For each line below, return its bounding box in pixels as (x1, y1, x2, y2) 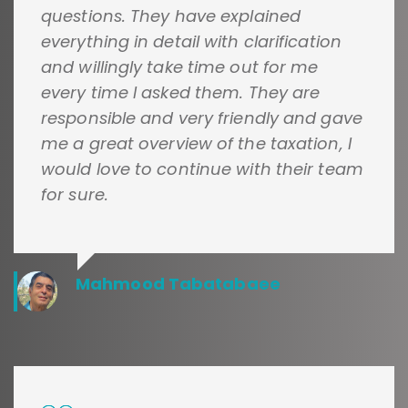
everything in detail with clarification (41, 30, 342, 54)
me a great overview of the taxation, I (41, 132, 352, 156)
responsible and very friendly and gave (41, 107, 362, 130)
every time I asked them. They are (41, 81, 321, 105)
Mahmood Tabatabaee (76, 272, 280, 296)
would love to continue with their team (41, 158, 363, 181)
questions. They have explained (41, 5, 301, 28)
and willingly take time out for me (41, 56, 319, 79)
